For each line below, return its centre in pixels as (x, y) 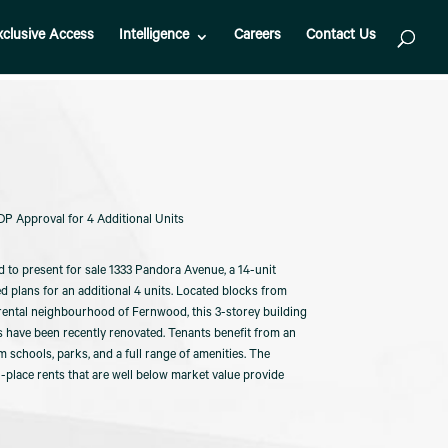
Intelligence (154, 37)
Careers (257, 37)
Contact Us (341, 37)
